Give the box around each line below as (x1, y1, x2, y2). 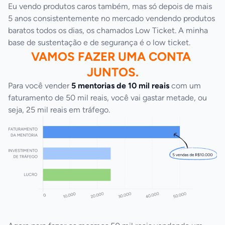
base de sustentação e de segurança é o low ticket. (8, 37, 190, 47)
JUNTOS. (86, 64, 139, 79)
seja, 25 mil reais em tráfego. (8, 104, 110, 115)
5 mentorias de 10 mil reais (71, 80, 169, 90)
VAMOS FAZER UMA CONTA (31, 49, 191, 64)
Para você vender (8, 80, 71, 90)
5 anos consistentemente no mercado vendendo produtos (8, 13, 215, 23)
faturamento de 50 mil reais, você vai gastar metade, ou (8, 92, 207, 102)
